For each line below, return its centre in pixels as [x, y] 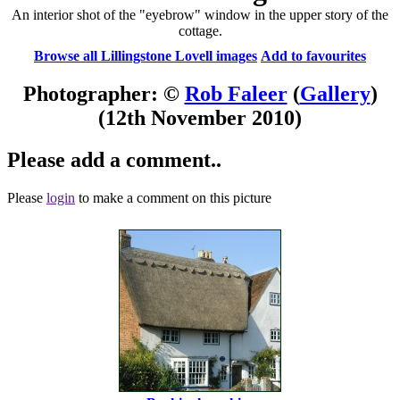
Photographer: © [104, 93]
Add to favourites [313, 55]
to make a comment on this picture [173, 197]
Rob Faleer [236, 93]
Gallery [335, 93]
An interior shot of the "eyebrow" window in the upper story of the [200, 14]
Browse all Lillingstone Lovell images [146, 55]
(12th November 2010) [200, 117]
